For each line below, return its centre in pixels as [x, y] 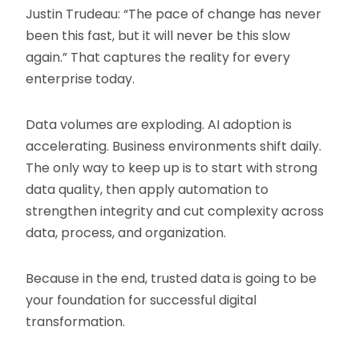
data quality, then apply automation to [147, 190]
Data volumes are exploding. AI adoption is [159, 125]
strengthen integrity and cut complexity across [175, 212]
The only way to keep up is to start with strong [172, 168]
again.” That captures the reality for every [158, 58]
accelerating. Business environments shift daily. [174, 147]
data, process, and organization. [126, 233]
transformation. [76, 322]
